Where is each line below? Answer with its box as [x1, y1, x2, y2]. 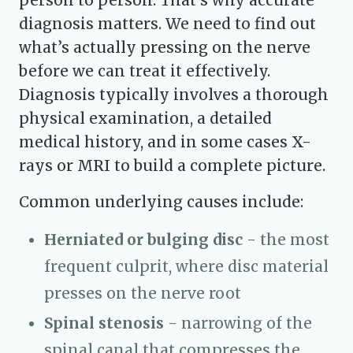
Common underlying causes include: [19, 192, 303, 211]
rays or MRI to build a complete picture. [19, 156, 325, 175]
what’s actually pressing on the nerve [19, 38, 310, 57]
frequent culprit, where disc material [44, 257, 329, 276]
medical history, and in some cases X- [19, 132, 311, 151]
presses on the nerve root [44, 284, 241, 303]
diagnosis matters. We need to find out [19, 14, 316, 33]
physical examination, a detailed [19, 109, 272, 128]
